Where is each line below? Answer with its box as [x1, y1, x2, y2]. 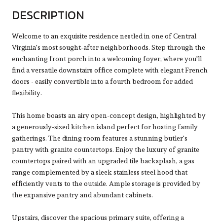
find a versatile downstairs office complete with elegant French [12, 66, 208, 74]
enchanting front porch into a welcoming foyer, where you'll [12, 54, 202, 63]
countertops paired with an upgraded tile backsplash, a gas [12, 156, 194, 165]
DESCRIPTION [12, 6, 84, 24]
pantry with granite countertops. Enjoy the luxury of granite [12, 145, 199, 153]
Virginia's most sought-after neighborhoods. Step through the [12, 43, 205, 51]
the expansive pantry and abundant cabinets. [12, 190, 153, 199]
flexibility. [12, 88, 42, 97]
